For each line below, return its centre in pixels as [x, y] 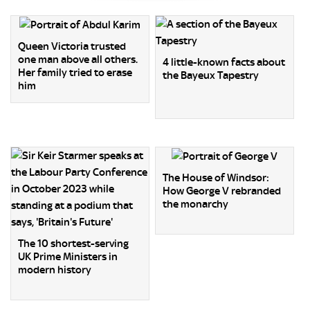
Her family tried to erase [75, 73]
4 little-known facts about [224, 62]
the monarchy [196, 204]
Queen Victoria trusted [72, 47]
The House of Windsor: [216, 178]
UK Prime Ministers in [68, 257]
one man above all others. [78, 60]
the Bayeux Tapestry [211, 75]
